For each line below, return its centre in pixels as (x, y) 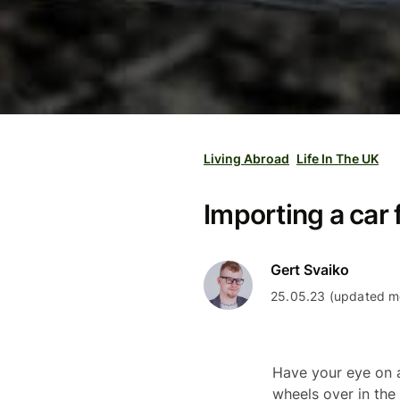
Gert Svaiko (310, 270)
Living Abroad (246, 158)
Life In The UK (337, 158)
